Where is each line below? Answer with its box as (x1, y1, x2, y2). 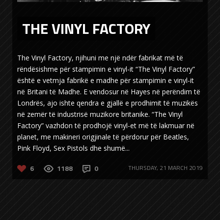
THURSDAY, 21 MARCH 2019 (128, 163, 203, 172)
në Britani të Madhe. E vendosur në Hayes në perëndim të (17, 86, 200, 96)
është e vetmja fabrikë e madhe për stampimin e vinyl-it (17, 75, 194, 85)
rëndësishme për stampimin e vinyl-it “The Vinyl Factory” (17, 64, 195, 74)
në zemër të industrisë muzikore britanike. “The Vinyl (17, 109, 183, 119)
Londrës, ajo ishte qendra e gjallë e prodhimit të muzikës (17, 98, 198, 108)
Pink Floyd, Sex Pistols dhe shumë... (17, 143, 130, 153)
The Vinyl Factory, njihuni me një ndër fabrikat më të (17, 53, 183, 62)
